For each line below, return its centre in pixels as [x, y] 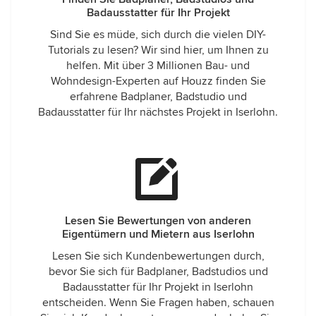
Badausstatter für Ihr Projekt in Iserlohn [158, 287]
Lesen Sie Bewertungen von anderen [158, 221]
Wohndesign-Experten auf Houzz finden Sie [158, 81]
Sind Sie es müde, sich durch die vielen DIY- [158, 35]
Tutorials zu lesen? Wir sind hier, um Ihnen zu [158, 50]
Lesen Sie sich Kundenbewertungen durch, [158, 256]
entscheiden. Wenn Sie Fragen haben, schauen [158, 303]
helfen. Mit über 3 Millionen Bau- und [158, 66]
